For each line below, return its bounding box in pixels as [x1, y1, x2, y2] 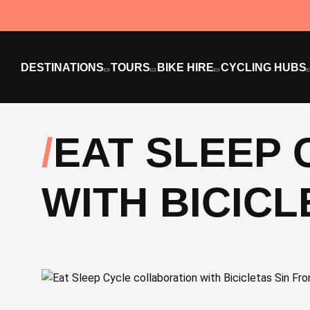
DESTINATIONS [21, 61, 104, 73]
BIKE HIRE [157, 61, 214, 73]
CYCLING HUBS [221, 61, 307, 73]
